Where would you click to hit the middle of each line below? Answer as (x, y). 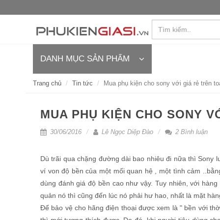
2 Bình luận (191, 132)
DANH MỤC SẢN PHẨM (85, 59)
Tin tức (82, 83)
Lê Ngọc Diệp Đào (126, 132)
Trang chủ (47, 83)
